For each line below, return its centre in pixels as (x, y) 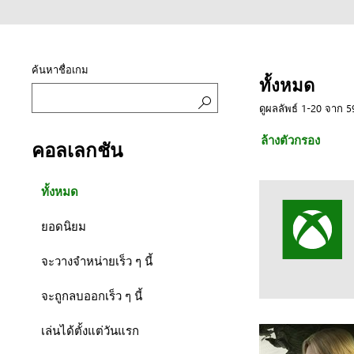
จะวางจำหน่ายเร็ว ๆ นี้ (97, 260)
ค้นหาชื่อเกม (60, 69)
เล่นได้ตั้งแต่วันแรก (90, 330)
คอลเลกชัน (77, 149)
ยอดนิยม (64, 226)
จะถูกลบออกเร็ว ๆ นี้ (92, 295)
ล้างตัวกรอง (291, 140)
